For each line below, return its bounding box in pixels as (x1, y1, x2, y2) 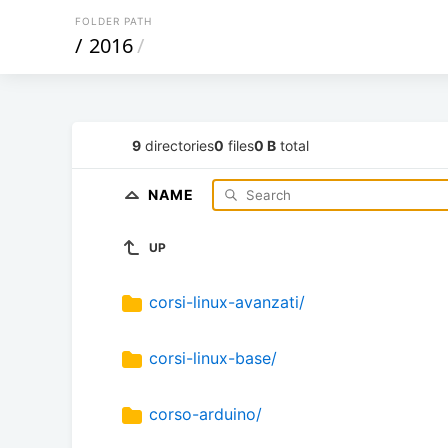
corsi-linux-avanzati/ (149, 292, 305, 313)
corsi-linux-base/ (149, 348, 277, 369)
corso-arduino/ (149, 404, 262, 425)
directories (141, 136, 214, 154)
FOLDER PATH (75, 15, 152, 27)
